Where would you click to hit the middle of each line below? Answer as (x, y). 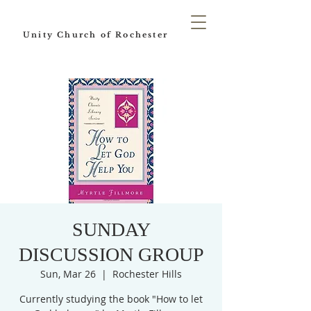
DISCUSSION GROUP (111, 254)
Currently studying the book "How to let (111, 299)
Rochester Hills (147, 274)
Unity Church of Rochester (96, 35)
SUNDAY (111, 229)
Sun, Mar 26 (68, 274)
